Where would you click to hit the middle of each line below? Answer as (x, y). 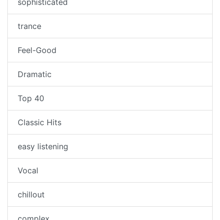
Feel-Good (37, 50)
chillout (31, 195)
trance (29, 26)
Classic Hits (40, 123)
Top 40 (31, 98)
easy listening (43, 147)
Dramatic (35, 74)
